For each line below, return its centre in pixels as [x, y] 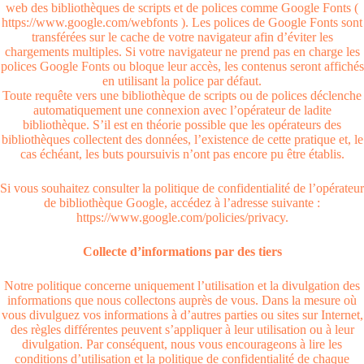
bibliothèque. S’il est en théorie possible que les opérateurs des [182, 125]
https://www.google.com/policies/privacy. [182, 217]
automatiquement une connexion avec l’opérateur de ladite [182, 110]
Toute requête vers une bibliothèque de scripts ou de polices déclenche [182, 95]
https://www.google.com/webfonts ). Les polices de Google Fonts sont [182, 22]
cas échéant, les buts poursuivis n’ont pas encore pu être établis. [182, 154]
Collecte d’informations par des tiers [182, 251]
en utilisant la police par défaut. [182, 81]
